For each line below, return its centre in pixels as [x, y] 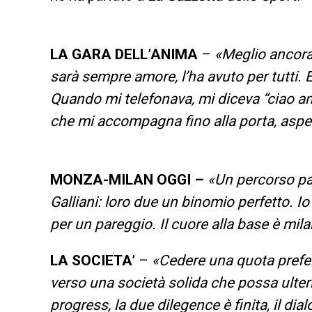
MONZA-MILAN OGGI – [127, 179]
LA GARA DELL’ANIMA [126, 54]
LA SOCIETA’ [94, 260]
